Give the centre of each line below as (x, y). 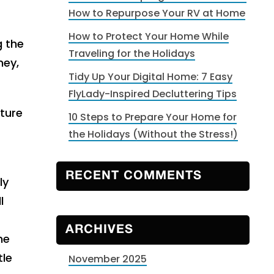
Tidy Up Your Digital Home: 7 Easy (150, 77)
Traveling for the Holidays (132, 54)
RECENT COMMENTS (134, 176)
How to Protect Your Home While (149, 36)
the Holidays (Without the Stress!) (153, 134)
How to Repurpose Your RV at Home (157, 13)
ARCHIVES (99, 230)
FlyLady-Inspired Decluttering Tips (153, 94)
